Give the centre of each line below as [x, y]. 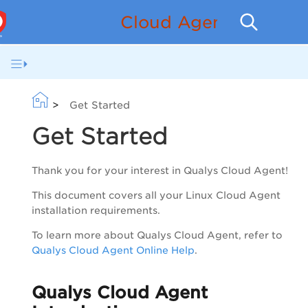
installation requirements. [96, 211]
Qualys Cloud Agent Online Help [113, 251]
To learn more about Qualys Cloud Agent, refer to [157, 235]
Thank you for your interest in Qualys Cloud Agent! [160, 171]
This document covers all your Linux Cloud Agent [156, 196]
